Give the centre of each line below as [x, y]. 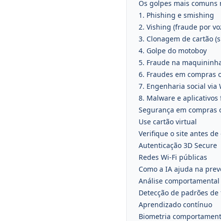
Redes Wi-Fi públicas [173, 157]
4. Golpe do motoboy [173, 51]
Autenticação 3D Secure [178, 145]
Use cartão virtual [168, 122]
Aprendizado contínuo [175, 204]
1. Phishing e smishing [176, 15]
